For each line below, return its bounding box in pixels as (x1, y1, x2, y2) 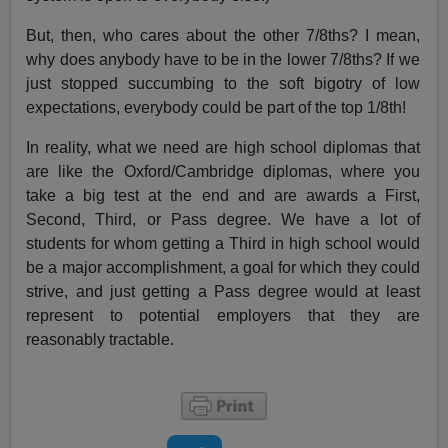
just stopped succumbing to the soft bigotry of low (26, 75, 420, 93)
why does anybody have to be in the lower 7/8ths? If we (26, 51, 420, 69)
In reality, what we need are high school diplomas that (26, 139, 420, 157)
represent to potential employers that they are (26, 307, 420, 325)
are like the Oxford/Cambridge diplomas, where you (26, 163, 420, 181)
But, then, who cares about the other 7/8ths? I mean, (26, 27, 420, 45)
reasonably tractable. (26, 331, 175, 349)
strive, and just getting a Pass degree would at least (26, 283, 420, 301)
